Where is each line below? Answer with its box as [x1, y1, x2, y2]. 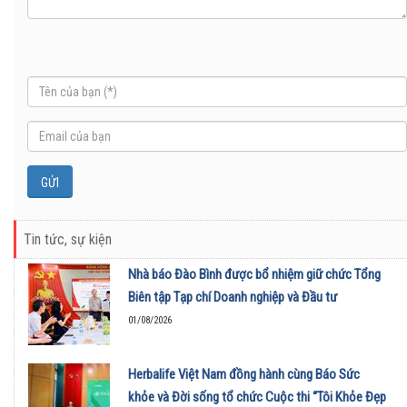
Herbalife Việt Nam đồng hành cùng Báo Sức [128, 366, 360, 383]
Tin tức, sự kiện [24, 231, 112, 249]
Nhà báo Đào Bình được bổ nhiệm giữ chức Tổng [128, 266, 381, 283]
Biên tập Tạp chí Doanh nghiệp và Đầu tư [128, 289, 337, 306]
